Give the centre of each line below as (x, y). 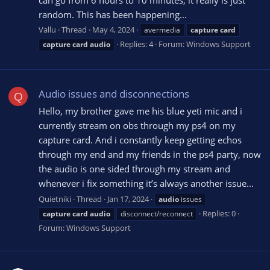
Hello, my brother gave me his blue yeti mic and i (140, 111)
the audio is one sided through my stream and (134, 169)
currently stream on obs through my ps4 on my (137, 126)
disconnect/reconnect (157, 214)
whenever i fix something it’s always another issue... (146, 184)
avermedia (162, 30)
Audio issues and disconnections (114, 93)
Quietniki (55, 199)
